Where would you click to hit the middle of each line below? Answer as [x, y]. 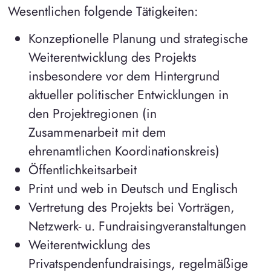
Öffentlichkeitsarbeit [82, 170]
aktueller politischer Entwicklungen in [128, 95]
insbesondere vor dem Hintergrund [124, 76]
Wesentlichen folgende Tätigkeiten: [103, 11]
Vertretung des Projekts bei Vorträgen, [131, 207]
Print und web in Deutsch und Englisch [133, 189]
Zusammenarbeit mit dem [97, 132]
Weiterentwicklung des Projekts [112, 57]
